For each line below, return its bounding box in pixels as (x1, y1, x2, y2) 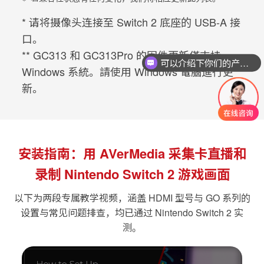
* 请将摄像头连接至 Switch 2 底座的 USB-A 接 (22, 14, 241, 29)
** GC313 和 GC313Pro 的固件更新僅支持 (22, 47, 222, 62)
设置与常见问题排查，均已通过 (21, 205, 155, 219)
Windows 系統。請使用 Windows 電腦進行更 (22, 63, 234, 79)
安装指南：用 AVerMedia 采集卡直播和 (18, 143, 246, 163)
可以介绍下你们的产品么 (239, 56, 249, 69)
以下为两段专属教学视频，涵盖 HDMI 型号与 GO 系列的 (14, 190, 250, 204)
